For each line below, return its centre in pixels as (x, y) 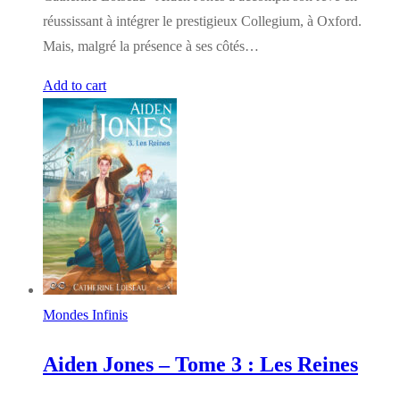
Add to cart (75, 85)
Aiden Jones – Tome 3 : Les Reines (200, 364)
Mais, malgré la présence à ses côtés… (151, 46)
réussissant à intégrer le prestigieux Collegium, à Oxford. (202, 21)
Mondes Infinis (85, 314)
